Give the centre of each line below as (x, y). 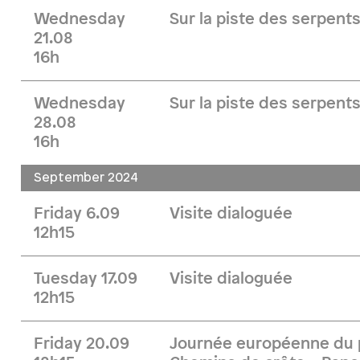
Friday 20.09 (82, 344)
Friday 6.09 (77, 214)
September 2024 (86, 178)
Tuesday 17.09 (86, 279)
